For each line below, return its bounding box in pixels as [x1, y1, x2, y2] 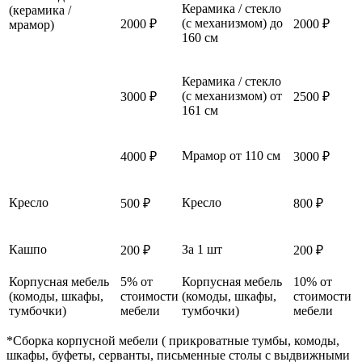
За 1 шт [182, 242, 222, 256]
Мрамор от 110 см [182, 148, 280, 162]
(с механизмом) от [182, 88, 282, 103]
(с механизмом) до [182, 15, 283, 30]
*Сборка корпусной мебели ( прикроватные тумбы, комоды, [6, 333, 339, 347]
